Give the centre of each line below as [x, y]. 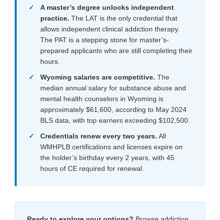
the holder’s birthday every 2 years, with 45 [107, 157]
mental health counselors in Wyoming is [102, 98]
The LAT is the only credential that [123, 18]
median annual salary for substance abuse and [113, 88]
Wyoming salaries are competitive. [98, 77]
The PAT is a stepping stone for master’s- [105, 40]
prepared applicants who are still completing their [116, 50]
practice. [55, 18]
